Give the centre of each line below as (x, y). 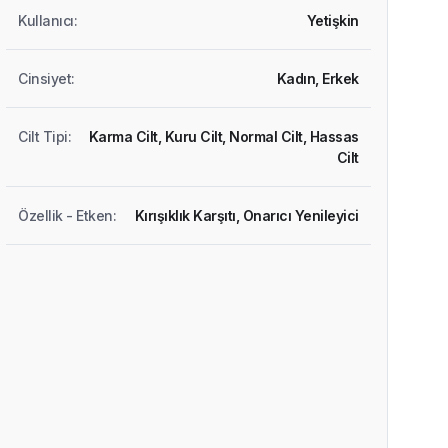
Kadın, (299, 79)
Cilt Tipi (43, 137)
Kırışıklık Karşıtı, (188, 216)
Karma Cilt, (126, 137)
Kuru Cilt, (197, 137)
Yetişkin (332, 21)
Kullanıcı (46, 21)
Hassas (334, 137)
